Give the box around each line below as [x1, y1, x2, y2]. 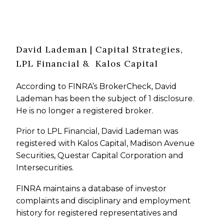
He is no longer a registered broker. [16, 106, 154, 115]
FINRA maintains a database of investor [16, 184, 167, 194]
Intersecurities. [16, 163, 74, 173]
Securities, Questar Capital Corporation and [16, 151, 184, 161]
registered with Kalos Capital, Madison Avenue [16, 139, 195, 148]
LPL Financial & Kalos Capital [16, 57, 159, 69]
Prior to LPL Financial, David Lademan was [16, 127, 179, 136]
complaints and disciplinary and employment [16, 196, 191, 206]
